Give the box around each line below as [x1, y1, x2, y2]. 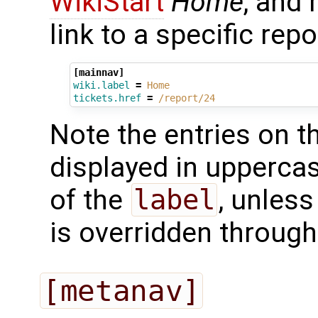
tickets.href [72, 92, 141, 104]
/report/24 [158, 92, 215, 104]
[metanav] [43, 273, 200, 308]
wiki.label [72, 79, 130, 91]
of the [50, 184, 130, 217]
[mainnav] [72, 66, 124, 78]
